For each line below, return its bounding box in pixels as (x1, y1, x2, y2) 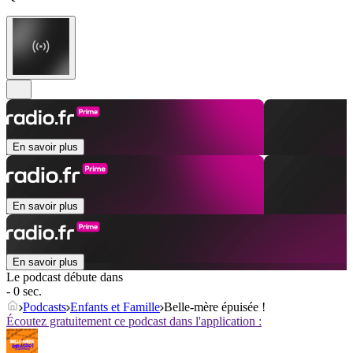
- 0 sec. (6, 284, 42, 299)
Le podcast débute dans (6, 270, 123, 284)
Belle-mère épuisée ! (164, 300, 266, 314)
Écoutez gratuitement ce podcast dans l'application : (6, 314, 262, 329)
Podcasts (23, 300, 66, 314)
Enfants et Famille (70, 300, 160, 314)
